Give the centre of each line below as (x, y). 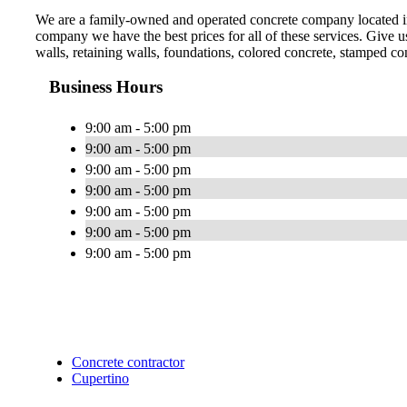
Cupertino (100, 379)
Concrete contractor (128, 362)
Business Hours (106, 87)
